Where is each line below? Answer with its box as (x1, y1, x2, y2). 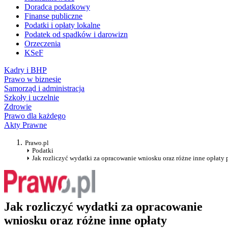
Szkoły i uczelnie (4, 93, 59, 102)
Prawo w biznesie (4, 75, 61, 84)
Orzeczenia (24, 39, 61, 48)
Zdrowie (4, 102, 32, 111)
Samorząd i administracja (4, 84, 84, 93)
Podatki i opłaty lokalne (24, 21, 100, 30)
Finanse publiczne (24, 12, 82, 21)
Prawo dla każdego (4, 111, 66, 121)
